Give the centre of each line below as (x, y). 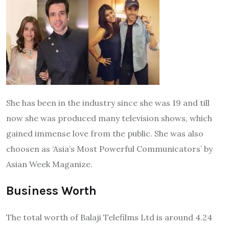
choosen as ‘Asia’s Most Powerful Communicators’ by (109, 149)
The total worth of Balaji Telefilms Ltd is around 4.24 (109, 217)
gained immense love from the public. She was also (105, 134)
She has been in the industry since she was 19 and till (108, 103)
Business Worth (51, 191)
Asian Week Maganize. (49, 164)
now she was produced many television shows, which (109, 118)
